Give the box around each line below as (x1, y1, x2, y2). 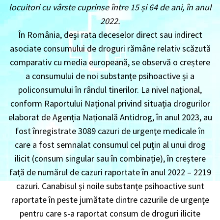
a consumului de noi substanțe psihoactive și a (26, 70, 194, 82)
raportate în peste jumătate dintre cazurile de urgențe (11, 194, 209, 206)
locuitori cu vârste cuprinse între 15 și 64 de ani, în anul (8, 1, 212, 13)
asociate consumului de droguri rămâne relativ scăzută (9, 43, 211, 55)
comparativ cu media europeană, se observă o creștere (10, 56, 210, 68)
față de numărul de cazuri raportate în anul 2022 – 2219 (9, 166, 211, 178)
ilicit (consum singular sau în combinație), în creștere (14, 153, 206, 165)
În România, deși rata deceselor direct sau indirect (18, 29, 202, 41)
